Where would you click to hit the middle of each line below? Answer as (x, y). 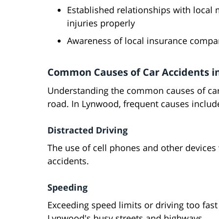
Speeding (67, 187)
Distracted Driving (88, 130)
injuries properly (101, 23)
